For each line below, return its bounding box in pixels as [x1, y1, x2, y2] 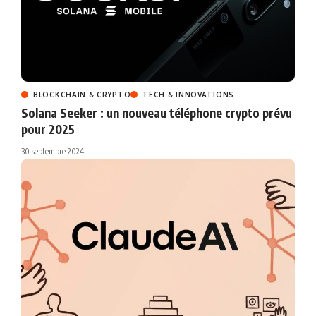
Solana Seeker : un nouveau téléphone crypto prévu [21, 105, 292, 121]
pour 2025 [21, 121, 75, 138]
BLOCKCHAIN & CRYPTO [33, 90, 131, 99]
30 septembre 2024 [21, 146, 84, 157]
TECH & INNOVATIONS [142, 90, 234, 99]
